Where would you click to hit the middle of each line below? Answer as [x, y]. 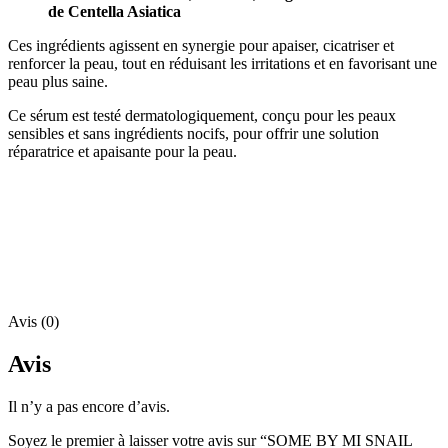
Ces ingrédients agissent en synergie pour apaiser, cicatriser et [201, 46]
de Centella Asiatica [114, 12]
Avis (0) [33, 322]
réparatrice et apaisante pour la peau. [122, 152]
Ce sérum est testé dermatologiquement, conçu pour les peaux [202, 116]
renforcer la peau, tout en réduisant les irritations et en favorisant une [222, 64]
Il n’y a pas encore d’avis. [89, 406]
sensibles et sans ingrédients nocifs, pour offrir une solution [193, 134]
